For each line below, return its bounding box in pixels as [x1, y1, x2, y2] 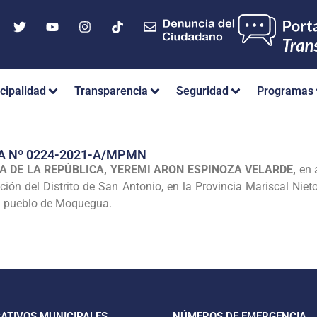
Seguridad [176, 84, 229, 98]
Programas [257, 84, 313, 98]
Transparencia [74, 84, 148, 98]
